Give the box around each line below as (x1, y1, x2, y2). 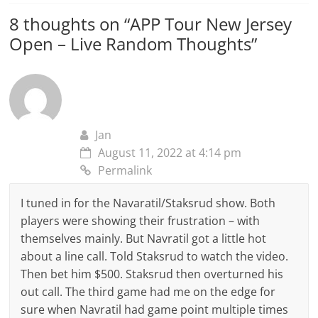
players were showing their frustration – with (21, 212, 261, 229)
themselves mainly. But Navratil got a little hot (21, 230, 267, 246)
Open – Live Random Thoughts (9, 31, 252, 55)
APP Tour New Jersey (130, 11, 292, 35)
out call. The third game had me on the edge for (21, 283, 276, 300)
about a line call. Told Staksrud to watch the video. (21, 248, 289, 264)
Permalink (98, 162, 153, 178)
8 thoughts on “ (9, 11, 131, 35)
